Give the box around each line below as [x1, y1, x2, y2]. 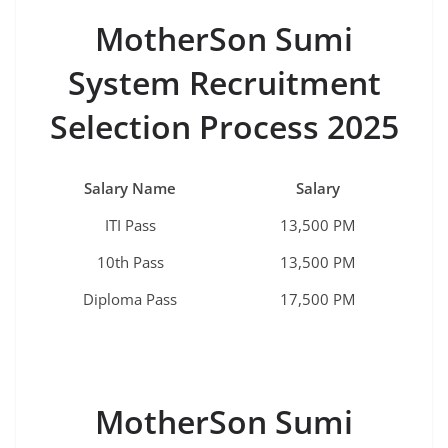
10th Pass [96, 252, 164, 273]
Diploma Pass [83, 289, 177, 310]
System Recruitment [67, 61, 381, 105]
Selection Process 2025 [49, 105, 399, 149]
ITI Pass [104, 215, 156, 236]
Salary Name [84, 178, 176, 199]
